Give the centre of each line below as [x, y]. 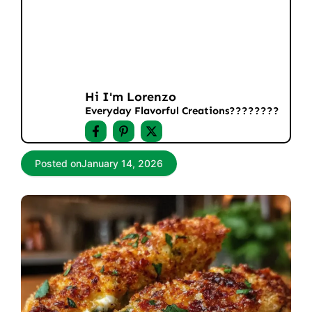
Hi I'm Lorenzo [131, 97]
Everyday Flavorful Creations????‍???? [182, 111]
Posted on [58, 163]
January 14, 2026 [122, 163]
